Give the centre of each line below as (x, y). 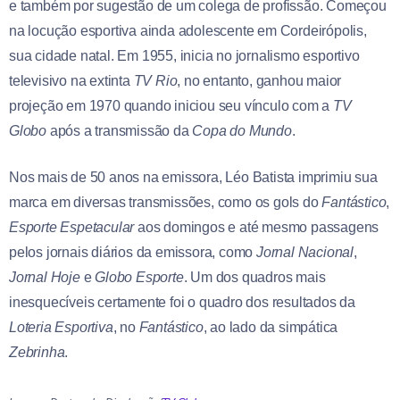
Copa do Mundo (242, 130)
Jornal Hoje (45, 277)
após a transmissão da (120, 130)
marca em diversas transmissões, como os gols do (166, 202)
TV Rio (155, 80)
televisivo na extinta (71, 80)
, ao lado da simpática (271, 327)
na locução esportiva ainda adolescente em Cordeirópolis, (188, 30)
